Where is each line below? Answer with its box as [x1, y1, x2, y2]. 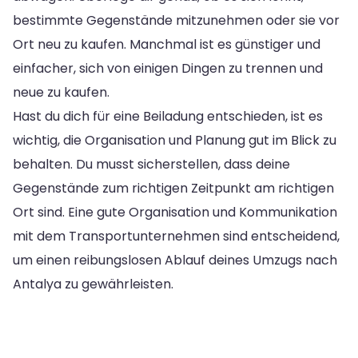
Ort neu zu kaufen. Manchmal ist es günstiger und [13, 35, 320, 54]
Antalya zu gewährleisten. [13, 275, 173, 294]
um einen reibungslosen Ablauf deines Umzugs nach [13, 251, 337, 270]
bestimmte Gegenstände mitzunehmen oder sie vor [13, 11, 340, 30]
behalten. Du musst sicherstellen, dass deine [13, 155, 290, 174]
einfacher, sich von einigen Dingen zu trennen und [13, 59, 323, 78]
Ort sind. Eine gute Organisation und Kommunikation [13, 203, 337, 222]
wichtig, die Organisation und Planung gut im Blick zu [13, 131, 336, 150]
